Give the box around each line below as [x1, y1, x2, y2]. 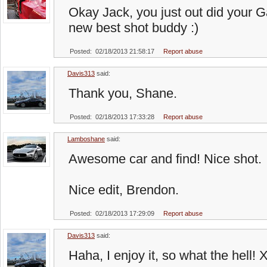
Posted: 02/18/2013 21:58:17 [70, 48, 154, 55]
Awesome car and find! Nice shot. [69, 151, 262, 166]
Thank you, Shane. [69, 86, 177, 101]
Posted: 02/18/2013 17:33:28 [70, 113, 154, 120]
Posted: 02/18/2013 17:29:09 [70, 210, 154, 217]
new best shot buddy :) [69, 20, 198, 35]
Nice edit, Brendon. [69, 182, 179, 197]
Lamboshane [67, 135, 105, 142]
